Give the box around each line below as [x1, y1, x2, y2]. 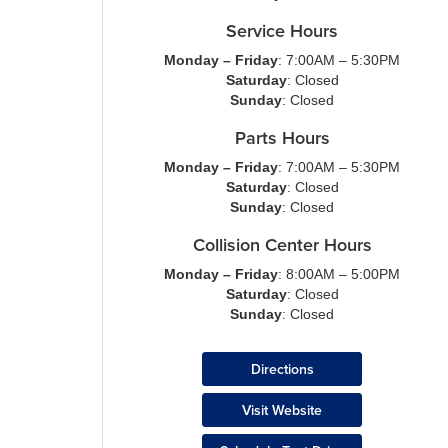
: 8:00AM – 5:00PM [278, 266, 400, 282]
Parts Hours [234, 125, 330, 150]
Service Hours [226, 18, 338, 43]
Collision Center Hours [192, 232, 372, 257]
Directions [250, 359, 314, 379]
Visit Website [242, 400, 322, 420]
